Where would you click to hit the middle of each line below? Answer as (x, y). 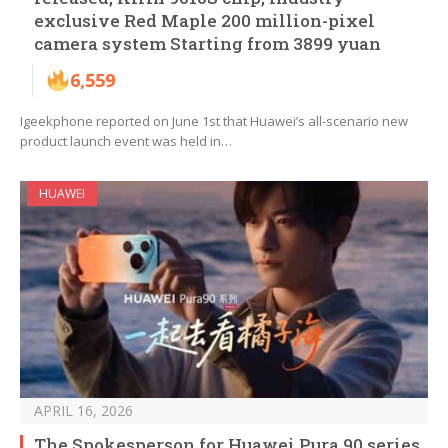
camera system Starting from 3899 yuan (207, 44)
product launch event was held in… (126, 141)
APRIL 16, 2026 (83, 411)
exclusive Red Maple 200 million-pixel (204, 21)
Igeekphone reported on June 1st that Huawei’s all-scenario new (214, 121)
